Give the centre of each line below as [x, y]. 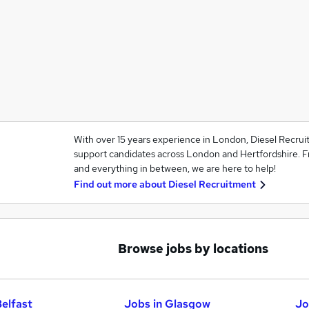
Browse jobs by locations [193, 249]
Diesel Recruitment [212, 184]
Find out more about [121, 184]
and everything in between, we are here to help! [175, 168]
